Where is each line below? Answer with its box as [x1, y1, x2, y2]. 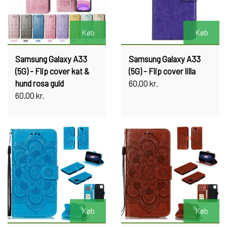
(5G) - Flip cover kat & [15, 66, 89, 76]
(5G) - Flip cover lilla [129, 66, 196, 76]
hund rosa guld [15, 78, 64, 88]
